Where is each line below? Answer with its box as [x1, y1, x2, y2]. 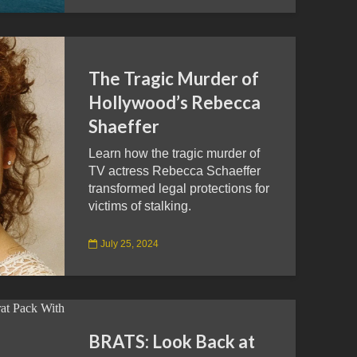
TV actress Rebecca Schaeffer [88, 164, 261, 178]
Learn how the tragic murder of [88, 147, 260, 160]
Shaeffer [88, 116, 159, 137]
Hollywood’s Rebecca [88, 92, 261, 113]
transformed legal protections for [88, 182, 269, 195]
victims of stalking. [88, 199, 191, 213]
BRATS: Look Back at [88, 331, 255, 352]
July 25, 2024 [100, 237, 159, 249]
